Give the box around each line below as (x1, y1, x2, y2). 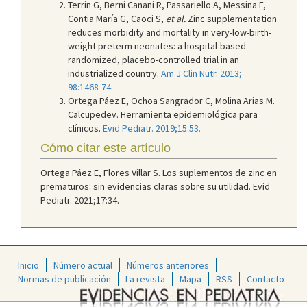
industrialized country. (68, 66, 161, 79)
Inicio (18, 259, 39, 272)
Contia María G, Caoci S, (68, 12, 166, 25)
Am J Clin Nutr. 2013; (161, 66, 242, 79)
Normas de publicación (18, 273, 111, 286)
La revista (125, 273, 165, 286)
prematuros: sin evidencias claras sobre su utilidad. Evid (40, 180, 270, 193)
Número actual (53, 259, 112, 272)
